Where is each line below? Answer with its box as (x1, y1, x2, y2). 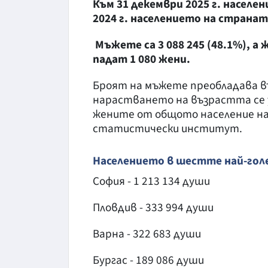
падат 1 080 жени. (93, 50, 190, 68)
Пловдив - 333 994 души (93, 199, 214, 216)
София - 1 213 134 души (93, 172, 210, 190)
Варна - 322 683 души (93, 225, 201, 242)
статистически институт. (93, 120, 242, 137)
